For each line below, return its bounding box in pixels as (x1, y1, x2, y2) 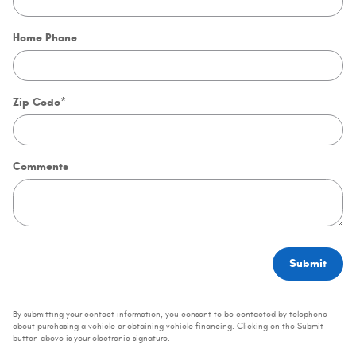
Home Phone (13, 31, 77, 45)
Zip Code (13, 95, 60, 110)
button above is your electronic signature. (13, 333, 170, 343)
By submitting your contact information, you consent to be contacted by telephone (13, 309, 327, 319)
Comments (13, 160, 68, 174)
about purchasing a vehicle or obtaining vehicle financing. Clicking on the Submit (13, 321, 323, 331)
